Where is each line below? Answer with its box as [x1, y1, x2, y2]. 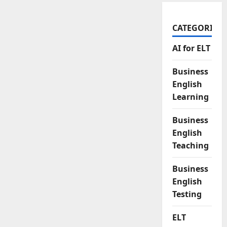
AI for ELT [172, 43, 210, 54]
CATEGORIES [172, 22, 222, 33]
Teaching [172, 140, 209, 151]
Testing [172, 188, 202, 200]
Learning [172, 91, 209, 102]
